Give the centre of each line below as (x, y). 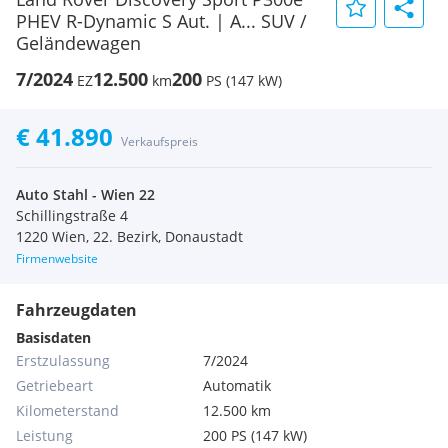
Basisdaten (53, 337)
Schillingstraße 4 (72, 215)
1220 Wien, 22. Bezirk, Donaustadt (129, 236)
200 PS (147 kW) (255, 435)
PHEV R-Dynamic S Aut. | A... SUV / (161, 21)
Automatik (237, 385)
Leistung (44, 435)
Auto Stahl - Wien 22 (85, 194)
